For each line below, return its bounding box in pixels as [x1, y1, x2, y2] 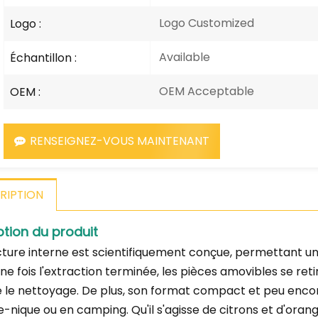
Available [155, 48, 210, 65]
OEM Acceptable [155, 82, 254, 99]
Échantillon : [10, 49, 77, 66]
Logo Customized [155, 14, 254, 31]
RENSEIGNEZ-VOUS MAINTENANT [30, 132, 210, 149]
